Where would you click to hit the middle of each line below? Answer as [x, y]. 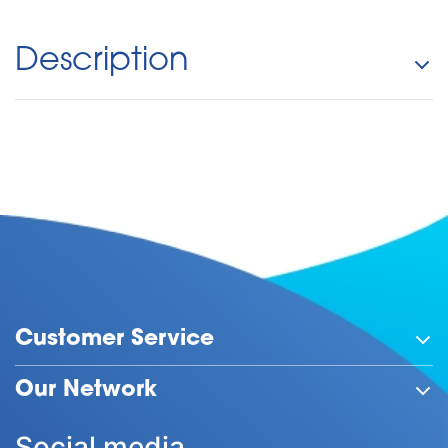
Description [102, 62]
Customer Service [114, 339]
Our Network [86, 390]
